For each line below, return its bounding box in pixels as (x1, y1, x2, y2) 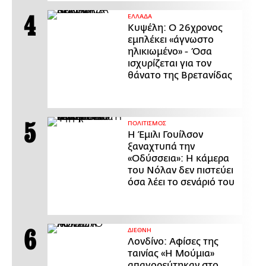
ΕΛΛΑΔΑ (128, 12, 152, 20)
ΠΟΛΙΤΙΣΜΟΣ (128, 119, 166, 127)
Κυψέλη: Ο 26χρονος (128, 22, 223, 33)
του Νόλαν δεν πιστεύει (128, 164, 233, 176)
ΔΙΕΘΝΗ (128, 226, 151, 234)
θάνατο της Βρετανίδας (128, 69, 232, 81)
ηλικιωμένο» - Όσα (128, 46, 212, 57)
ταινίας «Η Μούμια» (128, 248, 214, 259)
